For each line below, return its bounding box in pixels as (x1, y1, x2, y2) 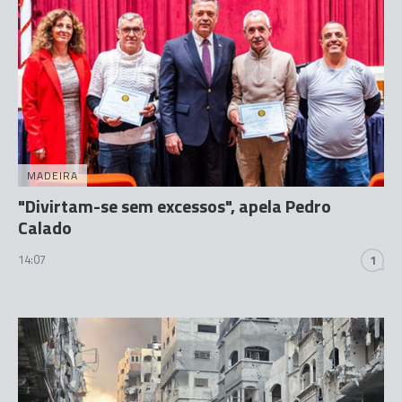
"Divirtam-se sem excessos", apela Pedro (18, 191, 331, 220)
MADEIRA (27, 166, 78, 184)
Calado (18, 213, 72, 241)
